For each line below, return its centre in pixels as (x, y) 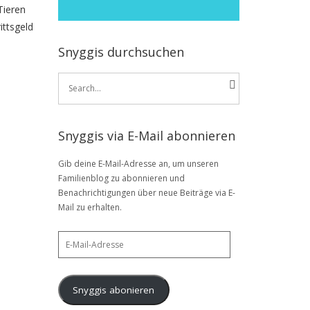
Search (74, 83)
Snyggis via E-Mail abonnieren (146, 136)
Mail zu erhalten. (90, 208)
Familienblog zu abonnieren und (121, 179)
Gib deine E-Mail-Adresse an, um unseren (138, 164)
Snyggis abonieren (114, 290)
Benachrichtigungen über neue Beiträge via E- (146, 193)
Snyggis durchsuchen (121, 52)
